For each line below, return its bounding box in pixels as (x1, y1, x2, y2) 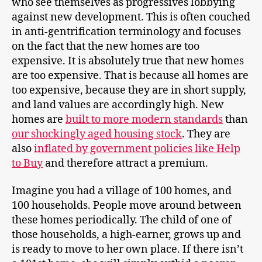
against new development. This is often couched (12, 10, 250, 24)
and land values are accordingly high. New (12, 98, 224, 112)
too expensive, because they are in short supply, (12, 83, 246, 97)
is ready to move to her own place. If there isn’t (12, 243, 243, 257)
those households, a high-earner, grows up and (12, 228, 241, 242)
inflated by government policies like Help (34, 142, 240, 156)
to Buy (12, 156, 43, 170)
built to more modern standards (65, 112, 223, 126)
